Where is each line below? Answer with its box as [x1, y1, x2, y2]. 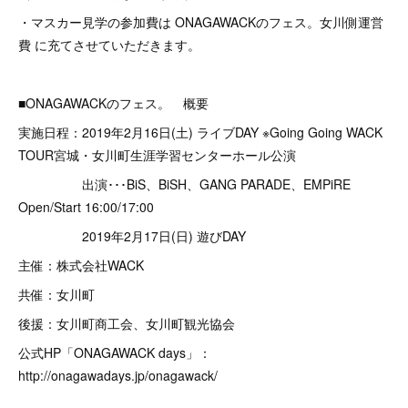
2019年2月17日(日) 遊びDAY [18, 227, 246, 245]
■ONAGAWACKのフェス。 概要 [18, 94, 209, 112]
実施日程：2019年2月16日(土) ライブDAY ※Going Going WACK [18, 123, 382, 141]
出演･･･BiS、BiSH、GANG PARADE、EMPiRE [18, 175, 363, 193]
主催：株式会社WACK [18, 256, 144, 274]
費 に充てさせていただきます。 [18, 36, 200, 54]
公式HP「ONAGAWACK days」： [18, 343, 211, 362]
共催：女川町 [18, 285, 95, 303]
